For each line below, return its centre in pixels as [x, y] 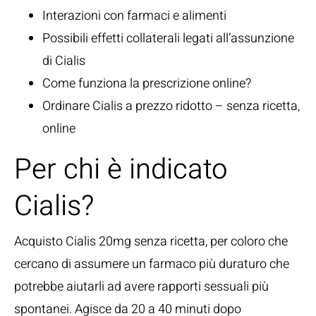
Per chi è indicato [121, 170]
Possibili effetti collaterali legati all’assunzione [168, 38]
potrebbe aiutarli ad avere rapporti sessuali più [141, 287]
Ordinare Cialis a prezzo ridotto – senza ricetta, [171, 106]
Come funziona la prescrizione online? [147, 84]
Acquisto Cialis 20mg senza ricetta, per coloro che [151, 242]
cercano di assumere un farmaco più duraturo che [152, 264]
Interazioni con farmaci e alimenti [134, 16]
